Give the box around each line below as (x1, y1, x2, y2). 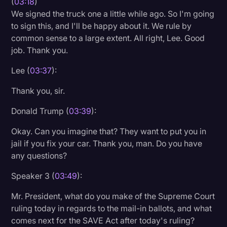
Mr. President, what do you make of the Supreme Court (11, 191, 215, 201)
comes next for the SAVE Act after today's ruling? (11, 215, 195, 225)
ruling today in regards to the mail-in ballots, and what (11, 203, 212, 213)
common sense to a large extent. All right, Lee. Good (11, 32, 205, 43)
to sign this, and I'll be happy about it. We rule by (11, 20, 192, 31)
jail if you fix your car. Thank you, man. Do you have (11, 138, 203, 148)
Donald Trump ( (11, 105, 69, 116)
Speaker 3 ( (11, 170, 55, 181)
